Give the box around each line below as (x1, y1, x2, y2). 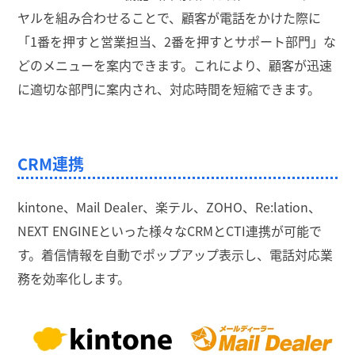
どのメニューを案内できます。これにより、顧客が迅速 (17, 55, 332, 74)
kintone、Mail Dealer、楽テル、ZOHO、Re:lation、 (17, 197, 321, 216)
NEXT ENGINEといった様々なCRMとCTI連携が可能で (17, 220, 322, 240)
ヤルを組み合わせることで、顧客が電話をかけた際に (17, 7, 322, 27)
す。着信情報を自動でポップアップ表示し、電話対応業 (17, 244, 333, 264)
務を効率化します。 (17, 268, 131, 288)
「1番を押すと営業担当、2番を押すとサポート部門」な (17, 31, 336, 51)
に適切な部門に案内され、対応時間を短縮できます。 (17, 78, 321, 98)
